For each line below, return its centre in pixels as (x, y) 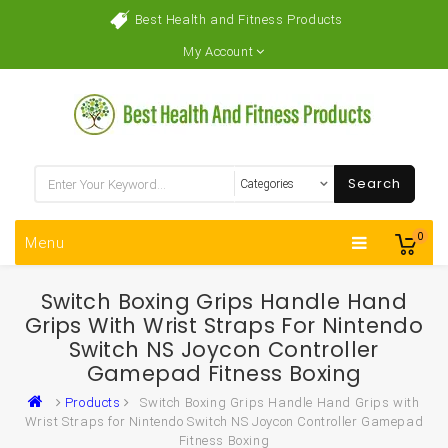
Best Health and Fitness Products (239, 19)
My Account (218, 51)
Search (374, 183)
